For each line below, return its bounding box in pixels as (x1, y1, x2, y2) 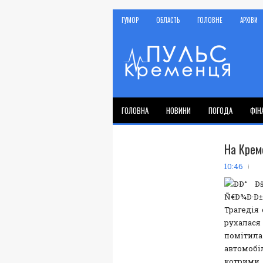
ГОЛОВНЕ (197, 15, 222, 25)
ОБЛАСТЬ (156, 15, 180, 25)
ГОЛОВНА (122, 104, 149, 116)
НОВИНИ (166, 104, 191, 116)
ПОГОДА (208, 104, 232, 116)
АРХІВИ (240, 15, 258, 25)
